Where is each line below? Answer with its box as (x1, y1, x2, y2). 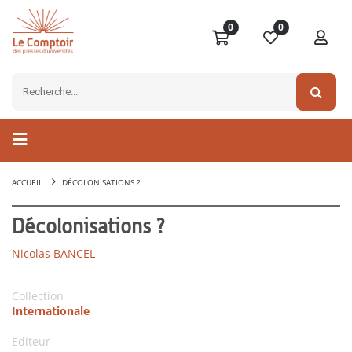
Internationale (12, 303, 90, 319)
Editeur (12, 334, 50, 350)
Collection (12, 288, 64, 304)
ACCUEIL (12, 177, 42, 189)
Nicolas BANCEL (12, 246, 95, 262)
